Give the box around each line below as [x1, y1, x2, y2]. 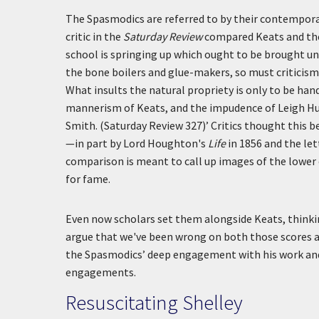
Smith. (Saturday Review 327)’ [66, 118, 209, 132]
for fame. [66, 172, 110, 186]
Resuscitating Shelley [66, 289, 243, 315]
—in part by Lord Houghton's [66, 136, 208, 150]
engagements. [66, 265, 136, 279]
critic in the [66, 29, 123, 43]
